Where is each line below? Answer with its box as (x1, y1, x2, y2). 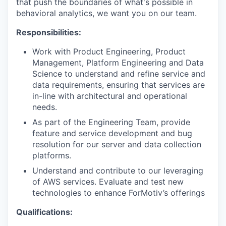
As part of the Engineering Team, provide (32, 117, 190, 127)
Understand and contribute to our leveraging (32, 165, 203, 176)
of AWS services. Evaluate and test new (32, 177, 184, 187)
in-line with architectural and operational (32, 91, 187, 101)
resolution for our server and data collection (32, 139, 201, 149)
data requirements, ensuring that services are (32, 80, 205, 90)
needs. (32, 102, 57, 112)
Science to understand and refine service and (32, 69, 205, 79)
